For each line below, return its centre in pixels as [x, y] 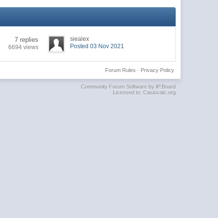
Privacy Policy [157, 70]
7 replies [27, 39]
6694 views [24, 47]
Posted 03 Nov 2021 [97, 46]
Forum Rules [120, 70]
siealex [80, 39]
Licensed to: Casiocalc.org [144, 92]
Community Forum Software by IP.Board [128, 86]
